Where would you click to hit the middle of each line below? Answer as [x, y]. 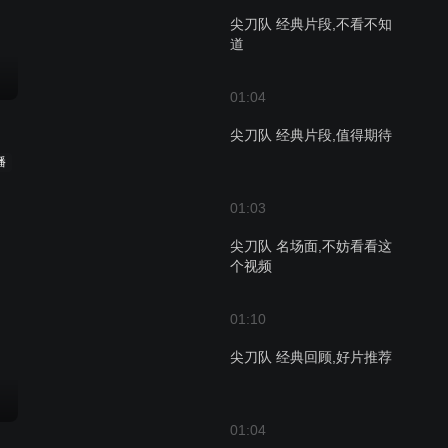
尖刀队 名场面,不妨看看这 [311, 246]
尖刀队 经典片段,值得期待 [311, 135]
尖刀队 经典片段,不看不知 [311, 24]
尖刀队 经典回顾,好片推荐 [311, 357]
